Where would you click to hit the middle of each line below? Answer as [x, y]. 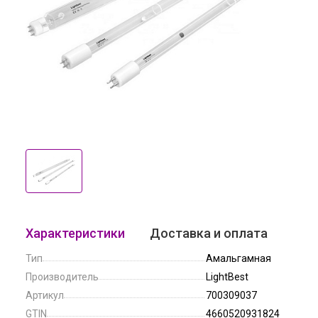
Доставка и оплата [209, 233]
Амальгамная [238, 258]
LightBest [227, 277]
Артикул [45, 295]
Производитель [62, 277]
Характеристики [75, 233]
